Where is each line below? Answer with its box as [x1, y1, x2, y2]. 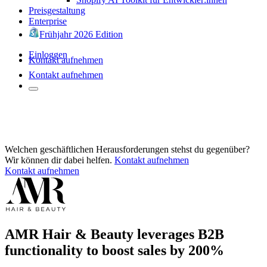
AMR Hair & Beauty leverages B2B [5, 226, 224, 242]
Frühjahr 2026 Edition [39, 29, 123, 39]
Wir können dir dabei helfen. [5, 154, 112, 165]
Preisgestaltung [29, 5, 85, 15]
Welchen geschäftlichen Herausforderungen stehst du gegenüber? [5, 144, 250, 154]
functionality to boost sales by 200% [5, 242, 224, 258]
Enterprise [29, 15, 67, 26]
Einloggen [29, 49, 67, 60]
